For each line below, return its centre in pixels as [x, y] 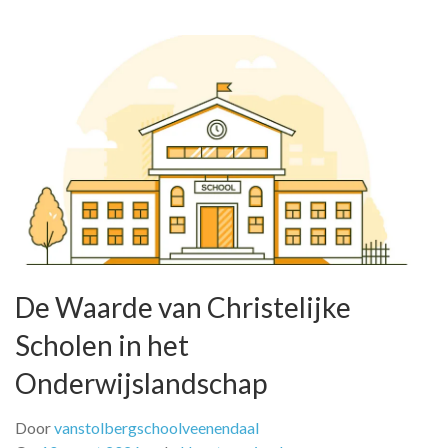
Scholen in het [102, 345]
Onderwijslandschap [141, 383]
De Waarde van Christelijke [183, 307]
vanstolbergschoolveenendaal [156, 428]
